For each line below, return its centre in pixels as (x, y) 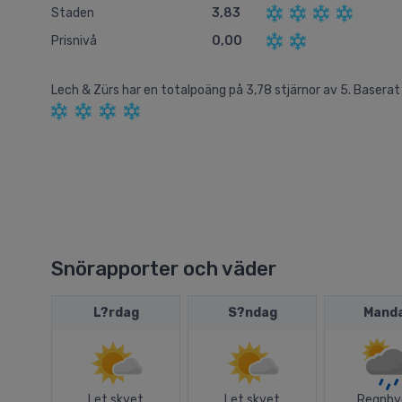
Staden (73, 13)
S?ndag (252, 313)
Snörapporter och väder (164, 269)
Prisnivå (74, 41)
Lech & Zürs (87, 91)
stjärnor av (307, 91)
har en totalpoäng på (184, 91)
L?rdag (116, 313)
